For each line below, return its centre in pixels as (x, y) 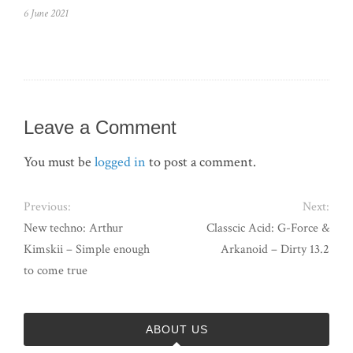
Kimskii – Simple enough (87, 249)
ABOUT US (176, 329)
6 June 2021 (46, 13)
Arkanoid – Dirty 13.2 (275, 249)
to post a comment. (201, 162)
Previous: (47, 207)
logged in (120, 162)
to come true (56, 271)
